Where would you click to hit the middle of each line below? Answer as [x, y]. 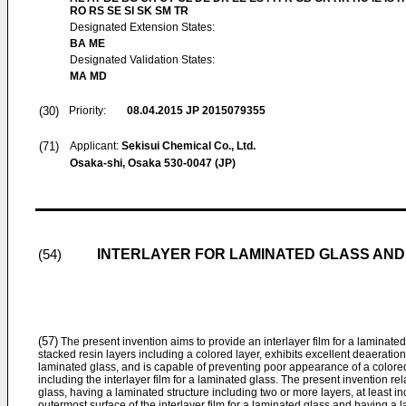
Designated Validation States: [142, 60]
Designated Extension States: [142, 27]
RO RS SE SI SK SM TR [129, 11]
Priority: [87, 111]
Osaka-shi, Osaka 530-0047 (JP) [153, 163]
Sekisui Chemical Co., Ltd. [188, 146]
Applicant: [96, 146]
